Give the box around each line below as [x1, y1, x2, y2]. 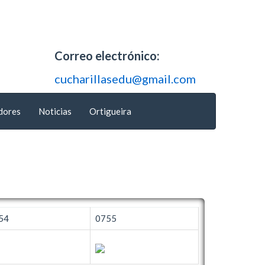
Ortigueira [89, 105, 131, 117]
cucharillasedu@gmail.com [54, 71, 196, 86]
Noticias [38, 105, 72, 117]
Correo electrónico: [54, 49, 160, 63]
